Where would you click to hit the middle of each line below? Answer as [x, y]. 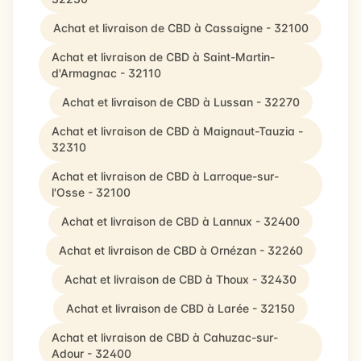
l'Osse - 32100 [91, 192]
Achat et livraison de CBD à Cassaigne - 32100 [180, 28]
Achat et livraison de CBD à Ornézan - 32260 [180, 250]
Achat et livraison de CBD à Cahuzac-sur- [165, 337]
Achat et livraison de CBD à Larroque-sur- [165, 176]
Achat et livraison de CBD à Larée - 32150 [180, 308]
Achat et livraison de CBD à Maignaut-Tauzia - [177, 131]
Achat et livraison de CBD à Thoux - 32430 [180, 279]
